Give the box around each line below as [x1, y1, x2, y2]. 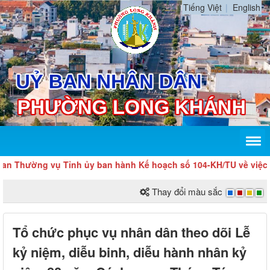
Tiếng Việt [183, 1, 222, 13]
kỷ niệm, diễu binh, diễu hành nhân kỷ [13, 242, 246, 262]
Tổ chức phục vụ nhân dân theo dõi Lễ [13, 222, 250, 242]
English [233, 1, 260, 13]
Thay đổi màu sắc [152, 185, 222, 198]
